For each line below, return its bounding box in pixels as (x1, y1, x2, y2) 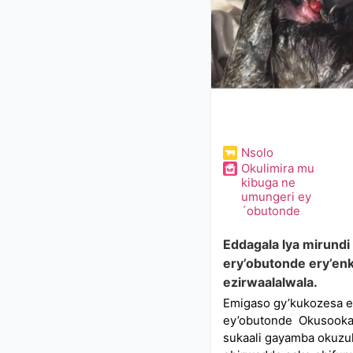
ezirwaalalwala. (222, 274, 318, 290)
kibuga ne (240, 175, 295, 190)
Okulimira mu (240, 161, 314, 176)
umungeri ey (240, 189, 311, 204)
